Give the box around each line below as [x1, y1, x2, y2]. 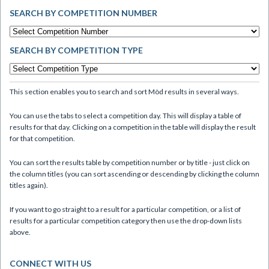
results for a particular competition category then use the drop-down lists [10, 216, 242, 225]
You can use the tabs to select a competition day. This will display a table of [10, 110, 241, 120]
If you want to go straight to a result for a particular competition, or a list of [10, 204, 241, 214]
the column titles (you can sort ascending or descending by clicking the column [10, 169, 259, 178]
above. [10, 227, 31, 237]
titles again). [10, 180, 48, 190]
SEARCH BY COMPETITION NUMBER [10, 8, 157, 18]
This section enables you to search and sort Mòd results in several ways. [10, 86, 239, 96]
